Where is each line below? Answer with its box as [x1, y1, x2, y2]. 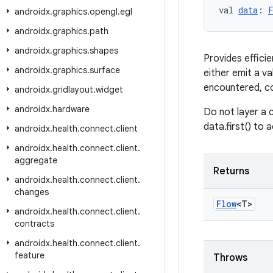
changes [15, 186, 49, 197]
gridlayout [52, 84, 93, 95]
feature [15, 250, 44, 261]
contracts [15, 218, 54, 229]
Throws [213, 252, 247, 264]
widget [96, 84, 123, 95]
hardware [52, 104, 90, 115]
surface [90, 65, 120, 76]
